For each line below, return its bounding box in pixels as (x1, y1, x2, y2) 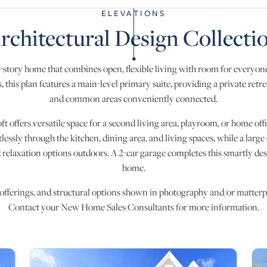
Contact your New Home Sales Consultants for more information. (8, 200, 259, 213)
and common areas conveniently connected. (49, 92, 218, 105)
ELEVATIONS (101, 7, 166, 19)
